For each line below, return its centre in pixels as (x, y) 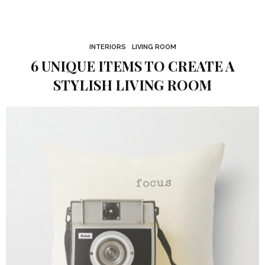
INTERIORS (107, 47)
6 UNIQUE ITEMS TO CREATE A (132, 66)
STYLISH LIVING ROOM (132, 85)
